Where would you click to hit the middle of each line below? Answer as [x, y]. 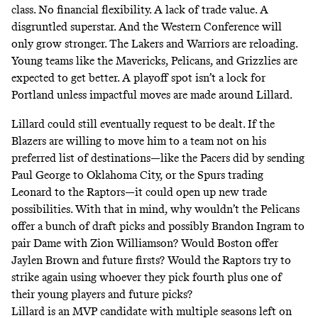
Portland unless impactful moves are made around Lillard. [152, 95]
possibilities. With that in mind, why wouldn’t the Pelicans [155, 209]
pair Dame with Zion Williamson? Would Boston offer [145, 243]
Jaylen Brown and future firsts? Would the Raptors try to [151, 260]
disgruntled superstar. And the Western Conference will [147, 27]
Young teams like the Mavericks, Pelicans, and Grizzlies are [154, 61]
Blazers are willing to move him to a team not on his [139, 141]
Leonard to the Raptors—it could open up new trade [139, 192]
